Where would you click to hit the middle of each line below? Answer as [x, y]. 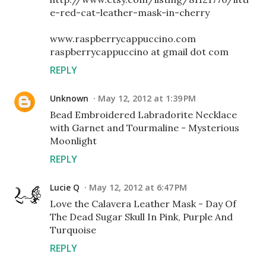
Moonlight [73, 141]
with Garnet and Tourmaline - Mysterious [145, 128]
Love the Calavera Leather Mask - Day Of [143, 204]
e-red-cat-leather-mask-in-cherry [130, 12]
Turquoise [73, 230]
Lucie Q [65, 187]
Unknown [69, 98]
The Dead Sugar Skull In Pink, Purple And [141, 217]
